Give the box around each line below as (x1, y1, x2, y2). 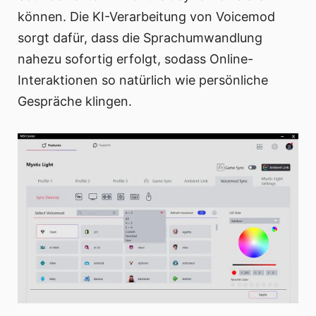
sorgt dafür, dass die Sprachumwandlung (18, 30, 262, 45)
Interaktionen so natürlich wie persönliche (18, 72, 268, 87)
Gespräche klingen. (18, 93, 132, 109)
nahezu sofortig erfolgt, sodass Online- (18, 51, 253, 66)
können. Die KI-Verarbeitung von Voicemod (18, 8, 275, 24)
